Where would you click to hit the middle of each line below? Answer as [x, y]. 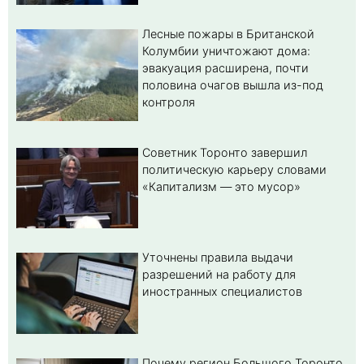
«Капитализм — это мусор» [221, 187]
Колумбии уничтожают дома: [226, 51]
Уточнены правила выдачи [218, 257]
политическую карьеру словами [234, 170]
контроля [169, 102]
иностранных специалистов [222, 291]
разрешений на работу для [219, 274]
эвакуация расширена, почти [225, 68]
